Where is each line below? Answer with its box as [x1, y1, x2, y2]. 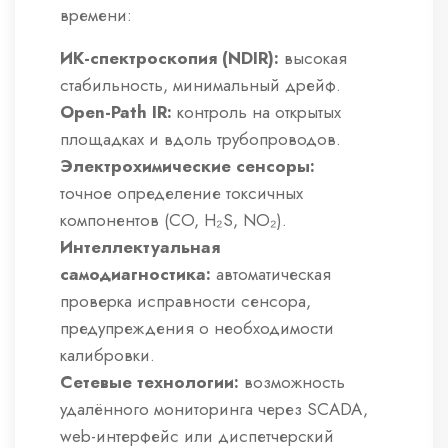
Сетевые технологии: [60, 370, 239, 395]
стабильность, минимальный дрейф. [60, 73, 341, 98]
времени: [60, 3, 132, 28]
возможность [239, 370, 345, 395]
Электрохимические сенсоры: [60, 154, 315, 179]
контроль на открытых [172, 100, 341, 125]
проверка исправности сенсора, [60, 289, 311, 314]
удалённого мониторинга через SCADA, [60, 397, 368, 422]
